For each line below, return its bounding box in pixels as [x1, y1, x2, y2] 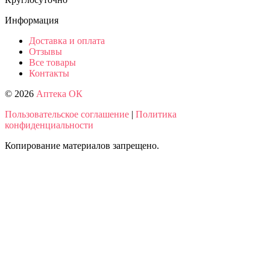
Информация [5, 14, 58, 25]
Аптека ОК [36, 88, 83, 99]
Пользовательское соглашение [5, 108, 129, 119]
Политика [136, 108, 177, 119]
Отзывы [29, 46, 62, 57]
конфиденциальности [5, 119, 93, 130]
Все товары [29, 57, 76, 67]
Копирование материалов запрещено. [5, 140, 159, 151]
